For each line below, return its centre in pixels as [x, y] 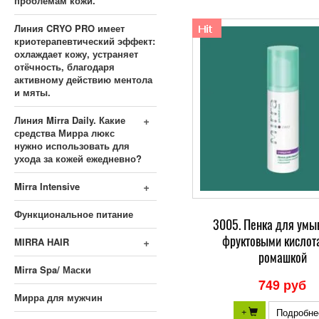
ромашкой [282, 257]
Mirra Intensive [47, 186]
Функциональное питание [74, 214]
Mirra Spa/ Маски [53, 270]
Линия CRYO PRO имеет [69, 28]
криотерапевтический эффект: [85, 41]
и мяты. [32, 92]
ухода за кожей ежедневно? [78, 158]
